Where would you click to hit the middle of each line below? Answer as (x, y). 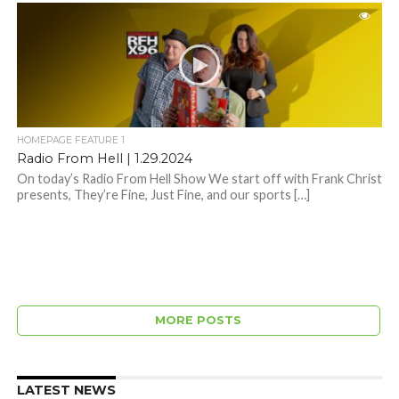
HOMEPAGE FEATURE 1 (70, 141)
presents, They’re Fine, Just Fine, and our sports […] (163, 195)
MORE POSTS (199, 321)
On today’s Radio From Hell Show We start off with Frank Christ (199, 179)
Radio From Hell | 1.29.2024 (104, 159)
